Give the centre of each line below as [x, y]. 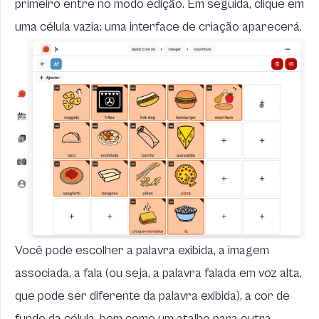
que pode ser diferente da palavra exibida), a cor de [152, 296]
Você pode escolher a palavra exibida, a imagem [142, 251]
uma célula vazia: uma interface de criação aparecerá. [158, 26]
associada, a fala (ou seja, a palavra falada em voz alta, [158, 273]
